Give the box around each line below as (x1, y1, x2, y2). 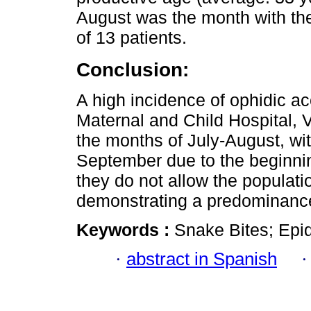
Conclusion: (76, 58, 189, 81)
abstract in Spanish (126, 249, 277, 269)
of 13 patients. (76, 27, 187, 47)
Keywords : (76, 219, 174, 239)
